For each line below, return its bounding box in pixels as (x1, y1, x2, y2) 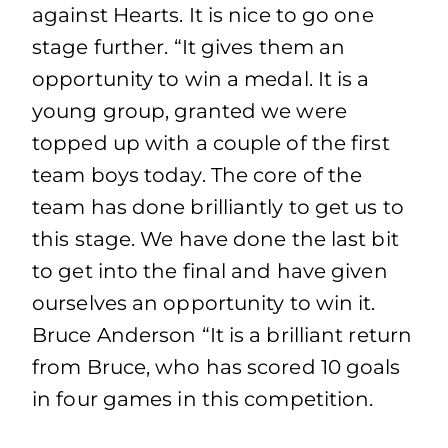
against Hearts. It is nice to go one (32, 3, 374, 27)
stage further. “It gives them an (32, 35, 346, 59)
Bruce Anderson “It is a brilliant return (32, 323, 413, 347)
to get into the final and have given (32, 259, 388, 283)
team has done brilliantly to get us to (32, 195, 404, 219)
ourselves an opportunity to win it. (32, 291, 376, 315)
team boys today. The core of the (32, 163, 363, 187)
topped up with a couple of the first (32, 131, 390, 155)
